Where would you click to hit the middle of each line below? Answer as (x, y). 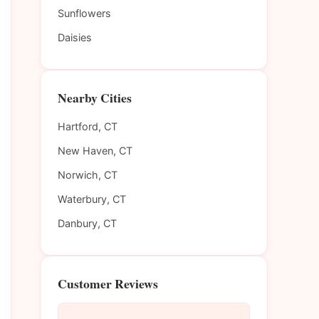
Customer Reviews (108, 284)
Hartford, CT (88, 127)
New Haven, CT (95, 151)
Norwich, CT (88, 175)
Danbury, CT (87, 224)
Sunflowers (84, 14)
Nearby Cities (95, 98)
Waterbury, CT (92, 199)
